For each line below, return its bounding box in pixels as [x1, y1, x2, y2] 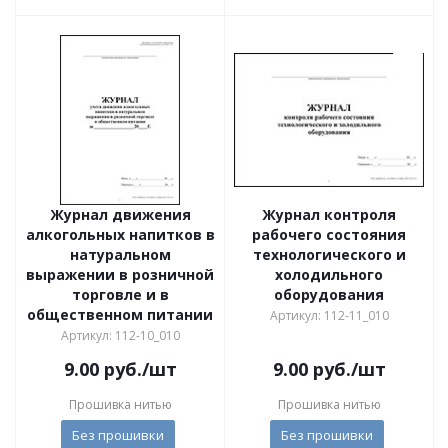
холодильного [275, 265, 383, 284]
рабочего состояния [252, 225, 406, 244]
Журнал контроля [262, 205, 396, 224]
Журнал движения [49, 205, 191, 224]
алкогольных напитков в [25, 225, 215, 244]
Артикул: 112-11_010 [269, 307, 389, 324]
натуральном [69, 245, 171, 264]
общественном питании [27, 305, 213, 324]
